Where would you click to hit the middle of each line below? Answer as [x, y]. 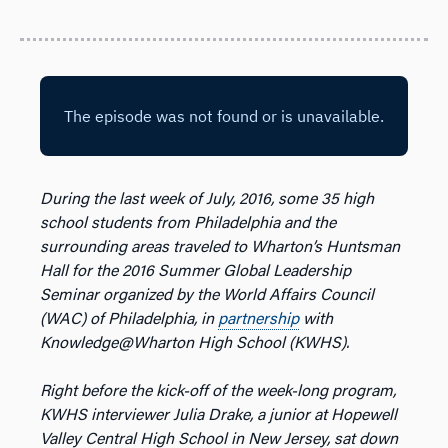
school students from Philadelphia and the [188, 223]
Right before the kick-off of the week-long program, [218, 391]
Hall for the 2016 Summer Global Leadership [195, 271]
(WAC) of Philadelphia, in [129, 319]
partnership [258, 319]
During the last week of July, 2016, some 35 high [207, 199]
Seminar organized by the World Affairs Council [207, 295]
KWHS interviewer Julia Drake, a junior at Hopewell [218, 415]
